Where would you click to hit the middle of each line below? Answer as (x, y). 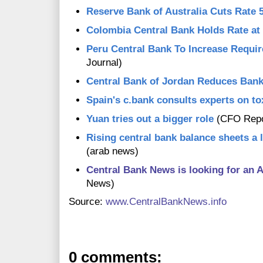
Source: (87, 202)
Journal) (104, 63)
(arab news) (112, 151)
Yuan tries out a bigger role (150, 119)
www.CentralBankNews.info (166, 202)
